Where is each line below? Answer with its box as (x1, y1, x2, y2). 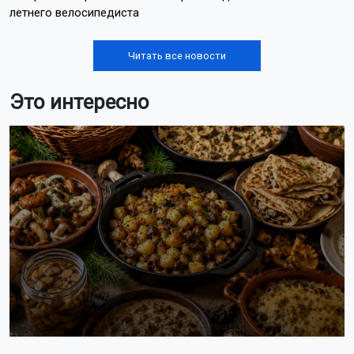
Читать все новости (128, 49, 226, 62)
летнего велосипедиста (9, 5, 139, 20)
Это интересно (9, 89, 149, 114)
